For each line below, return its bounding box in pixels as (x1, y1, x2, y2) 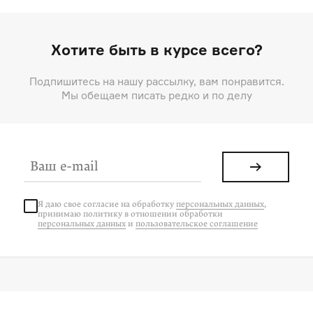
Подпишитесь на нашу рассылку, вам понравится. (29, 75, 284, 88)
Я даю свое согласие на (38, 199, 132, 209)
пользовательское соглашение (136, 219, 258, 228)
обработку (132, 199, 176, 209)
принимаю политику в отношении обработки (38, 209, 223, 219)
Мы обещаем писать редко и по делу (61, 89, 252, 102)
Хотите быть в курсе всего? (50, 41, 263, 59)
